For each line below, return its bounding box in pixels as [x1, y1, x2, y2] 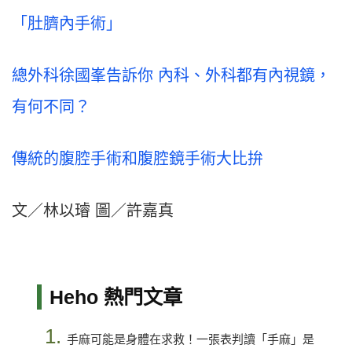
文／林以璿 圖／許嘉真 [12, 202, 174, 220]
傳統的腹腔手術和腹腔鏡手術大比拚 [12, 150, 263, 168]
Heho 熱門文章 [49, 286, 182, 309]
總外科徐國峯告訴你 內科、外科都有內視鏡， [12, 67, 331, 85]
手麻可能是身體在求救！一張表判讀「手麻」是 [66, 332, 314, 346]
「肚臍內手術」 [12, 15, 122, 33]
